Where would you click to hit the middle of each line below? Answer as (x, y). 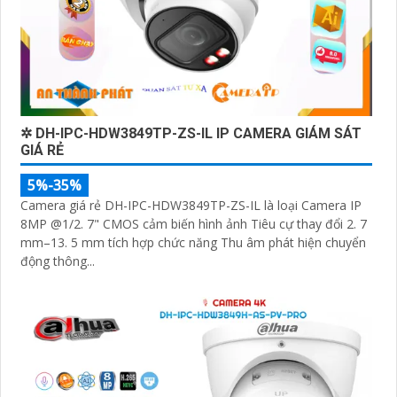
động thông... (58, 261)
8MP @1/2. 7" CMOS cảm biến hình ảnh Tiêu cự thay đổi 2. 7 (194, 224)
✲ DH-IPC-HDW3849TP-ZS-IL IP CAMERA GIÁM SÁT (191, 134)
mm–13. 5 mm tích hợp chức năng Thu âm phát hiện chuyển (193, 243)
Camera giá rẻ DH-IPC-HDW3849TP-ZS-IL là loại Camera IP (191, 206)
